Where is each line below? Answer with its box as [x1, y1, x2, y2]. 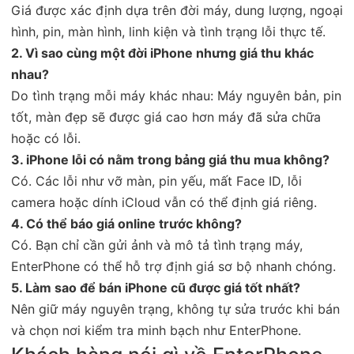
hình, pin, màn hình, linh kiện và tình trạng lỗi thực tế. [11, 23, 326, 40]
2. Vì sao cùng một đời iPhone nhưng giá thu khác [11, 44, 314, 61]
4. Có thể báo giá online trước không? [11, 215, 242, 232]
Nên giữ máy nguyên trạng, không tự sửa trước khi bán [11, 300, 340, 317]
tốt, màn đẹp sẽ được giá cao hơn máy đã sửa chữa [11, 108, 321, 125]
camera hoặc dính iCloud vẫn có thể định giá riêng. [11, 194, 317, 210]
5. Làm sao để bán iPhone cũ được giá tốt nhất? [11, 279, 300, 296]
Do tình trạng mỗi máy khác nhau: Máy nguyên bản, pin [11, 87, 341, 104]
